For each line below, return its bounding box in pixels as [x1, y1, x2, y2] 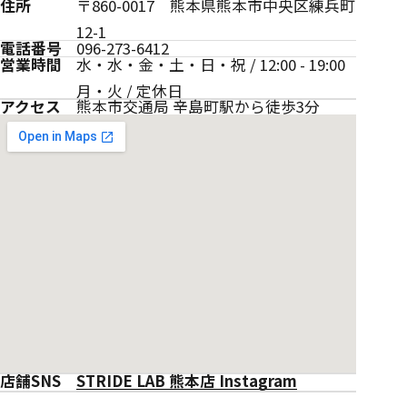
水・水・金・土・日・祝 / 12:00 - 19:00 [75, 53, 345, 75]
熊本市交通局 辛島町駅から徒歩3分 [75, 95, 320, 118]
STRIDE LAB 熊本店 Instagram [75, 370, 297, 392]
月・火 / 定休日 [75, 79, 183, 102]
